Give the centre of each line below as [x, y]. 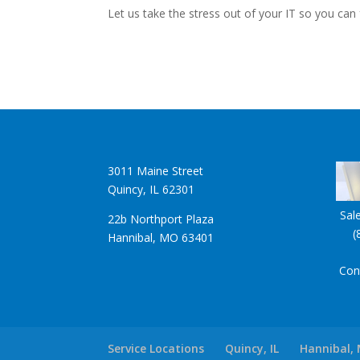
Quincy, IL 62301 [151, 189]
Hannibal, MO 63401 [161, 237]
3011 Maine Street [156, 170]
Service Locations [156, 348]
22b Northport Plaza [161, 219]
